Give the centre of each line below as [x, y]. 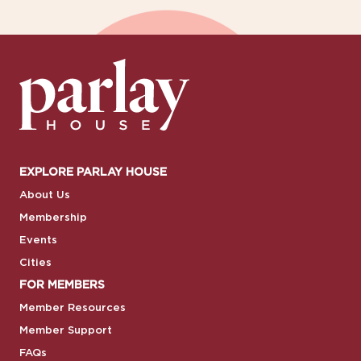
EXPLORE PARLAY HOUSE [93, 172]
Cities [35, 263]
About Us [45, 195]
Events [38, 241]
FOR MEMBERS [62, 285]
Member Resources [73, 308]
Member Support [66, 331]
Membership [53, 218]
